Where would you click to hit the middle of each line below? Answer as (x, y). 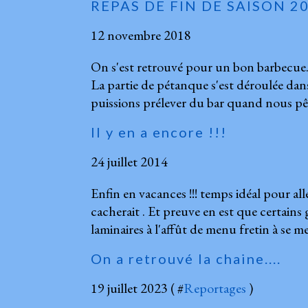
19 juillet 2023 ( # (137, 288)
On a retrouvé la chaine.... (186, 258)
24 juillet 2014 (129, 161)
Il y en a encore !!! (159, 132)
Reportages (215, 288)
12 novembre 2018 (141, 35)
